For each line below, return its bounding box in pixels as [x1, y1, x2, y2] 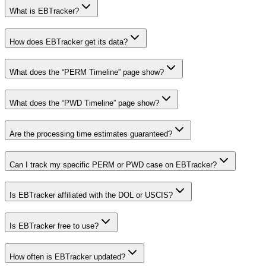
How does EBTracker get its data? [9, 37, 128, 46]
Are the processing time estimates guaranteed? [9, 129, 172, 138]
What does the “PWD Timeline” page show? [9, 99, 159, 108]
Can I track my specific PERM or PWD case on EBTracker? [9, 160, 217, 169]
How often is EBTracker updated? [9, 252, 125, 261]
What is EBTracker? [9, 6, 79, 15]
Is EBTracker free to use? [9, 221, 99, 230]
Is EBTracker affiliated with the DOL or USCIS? [9, 191, 173, 200]
